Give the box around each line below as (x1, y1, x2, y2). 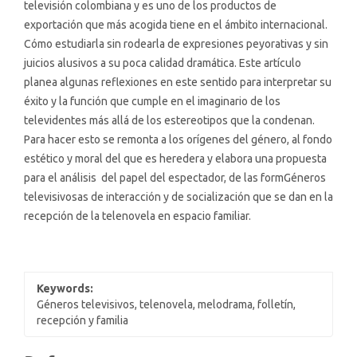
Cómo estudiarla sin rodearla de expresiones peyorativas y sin (24, 37, 328, 50)
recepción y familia (37, 313, 128, 327)
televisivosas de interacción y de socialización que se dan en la (24, 190, 333, 203)
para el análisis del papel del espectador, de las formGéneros (24, 171, 326, 184)
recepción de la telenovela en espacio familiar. (24, 209, 251, 222)
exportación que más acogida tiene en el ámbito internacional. (24, 18, 328, 31)
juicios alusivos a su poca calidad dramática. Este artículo (24, 56, 301, 69)
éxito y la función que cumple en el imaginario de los (24, 94, 280, 108)
